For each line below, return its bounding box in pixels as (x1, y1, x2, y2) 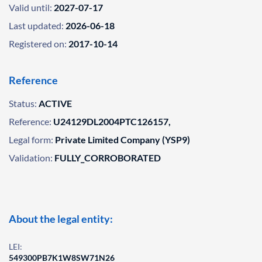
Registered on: (9, 38, 67, 49)
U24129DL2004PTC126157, (53, 116, 171, 127)
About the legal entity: (9, 212, 113, 225)
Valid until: (9, 2, 52, 13)
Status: (9, 98, 37, 109)
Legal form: (9, 134, 53, 145)
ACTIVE (39, 98, 72, 109)
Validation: (9, 152, 53, 163)
